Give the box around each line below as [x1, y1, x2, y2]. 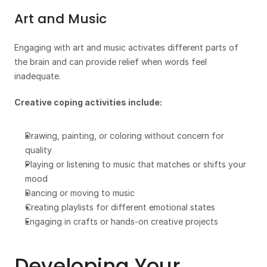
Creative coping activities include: [14, 97, 162, 107]
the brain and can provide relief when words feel [14, 57, 207, 67]
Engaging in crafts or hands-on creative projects [25, 216, 218, 226]
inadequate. [14, 71, 61, 81]
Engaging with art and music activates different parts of [14, 42, 238, 52]
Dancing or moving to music [25, 188, 135, 198]
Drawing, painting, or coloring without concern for [25, 131, 224, 141]
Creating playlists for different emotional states [25, 202, 215, 212]
